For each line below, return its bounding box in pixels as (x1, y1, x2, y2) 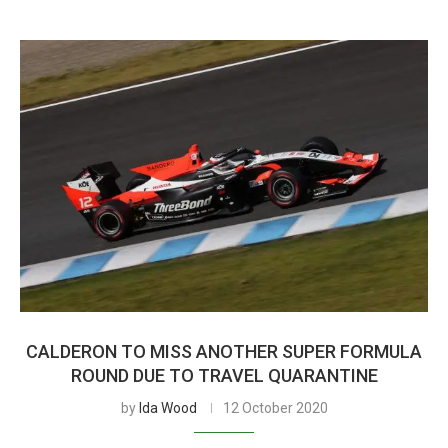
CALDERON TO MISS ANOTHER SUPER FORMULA (26, 341, 422, 362)
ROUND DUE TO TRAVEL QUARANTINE (70, 365, 378, 386)
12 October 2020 (222, 400, 328, 416)
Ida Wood (138, 400, 197, 416)
